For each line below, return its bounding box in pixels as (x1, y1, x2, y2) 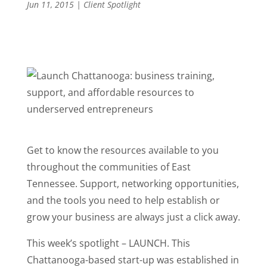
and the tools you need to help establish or (26, 194, 220, 207)
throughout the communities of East (26, 160, 191, 173)
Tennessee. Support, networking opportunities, (26, 177, 239, 190)
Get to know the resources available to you (26, 144, 219, 157)
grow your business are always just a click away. (26, 210, 240, 223)
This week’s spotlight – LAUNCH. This (26, 237, 190, 250)
